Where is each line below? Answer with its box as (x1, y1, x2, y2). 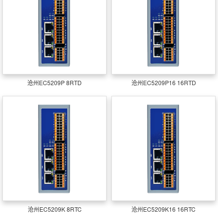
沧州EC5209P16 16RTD (131, 78, 196, 87)
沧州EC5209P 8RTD (27, 78, 82, 87)
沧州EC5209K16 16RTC (131, 205, 196, 213)
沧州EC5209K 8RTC (27, 205, 82, 213)
